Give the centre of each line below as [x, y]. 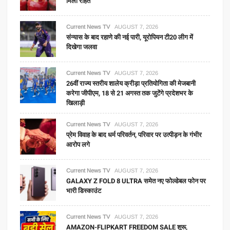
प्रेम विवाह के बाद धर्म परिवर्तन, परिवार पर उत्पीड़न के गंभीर [134, 135]
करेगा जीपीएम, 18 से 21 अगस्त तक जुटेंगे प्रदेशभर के [130, 93]
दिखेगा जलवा [82, 47]
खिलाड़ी [76, 103]
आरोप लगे [78, 145]
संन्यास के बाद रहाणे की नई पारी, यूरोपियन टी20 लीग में [130, 37]
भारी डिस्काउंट [84, 191]
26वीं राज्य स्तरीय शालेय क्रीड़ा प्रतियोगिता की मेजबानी [131, 83]
